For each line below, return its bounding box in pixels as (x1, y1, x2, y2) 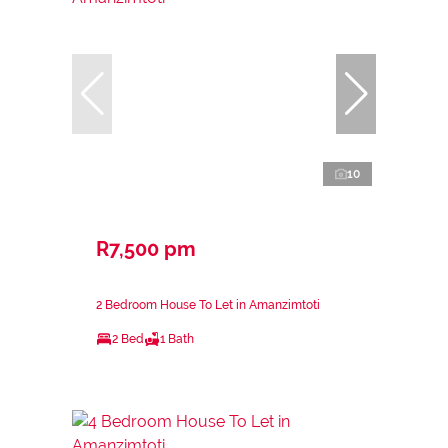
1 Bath (160, 331, 194, 346)
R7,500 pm (96, 236, 196, 261)
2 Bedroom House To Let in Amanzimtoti (96, 297, 320, 312)
